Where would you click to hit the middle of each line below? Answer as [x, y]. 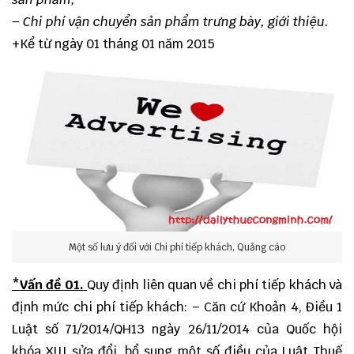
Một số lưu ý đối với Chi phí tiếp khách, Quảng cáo [177, 247]
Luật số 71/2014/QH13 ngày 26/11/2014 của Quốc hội [177, 330]
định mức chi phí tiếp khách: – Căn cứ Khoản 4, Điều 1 [177, 307]
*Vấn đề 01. [48, 285]
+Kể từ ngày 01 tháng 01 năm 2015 [113, 44]
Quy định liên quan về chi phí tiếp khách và [215, 285]
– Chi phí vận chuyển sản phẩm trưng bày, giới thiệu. [170, 22]
